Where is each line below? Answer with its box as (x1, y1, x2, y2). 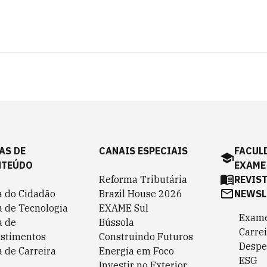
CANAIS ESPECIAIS (99, 145, 188, 157)
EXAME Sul (99, 202, 148, 214)
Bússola (99, 216, 134, 228)
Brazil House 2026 (99, 188, 182, 200)
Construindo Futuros (99, 231, 193, 243)
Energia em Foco (99, 245, 174, 257)
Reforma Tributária (99, 173, 187, 185)
